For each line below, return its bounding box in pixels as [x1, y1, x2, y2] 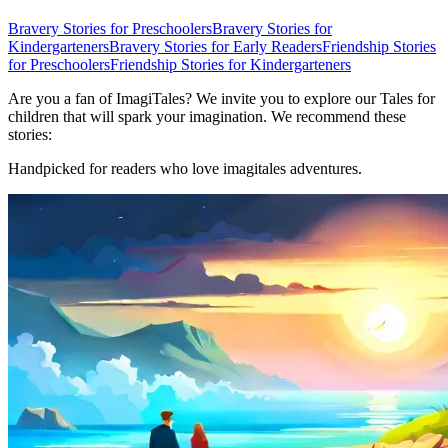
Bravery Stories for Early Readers [109, 37, 322, 55]
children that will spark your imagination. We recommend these [8, 107, 406, 125]
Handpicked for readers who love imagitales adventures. [8, 159, 362, 177]
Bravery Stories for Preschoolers [8, 19, 212, 37]
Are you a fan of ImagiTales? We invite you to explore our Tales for [8, 89, 435, 107]
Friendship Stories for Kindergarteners [110, 55, 351, 73]
